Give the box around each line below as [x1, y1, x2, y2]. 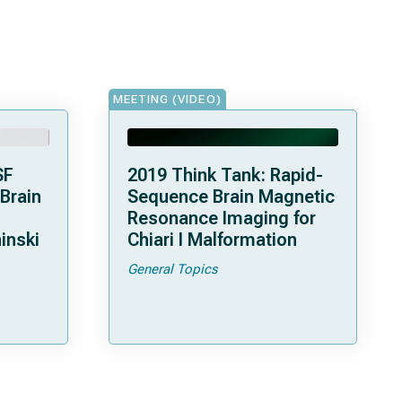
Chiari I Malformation [127, 229, 297, 250]
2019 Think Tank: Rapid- [127, 164, 323, 186]
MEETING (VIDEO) [113, 92, 222, 106]
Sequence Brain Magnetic [127, 186, 335, 207]
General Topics [127, 261, 217, 277]
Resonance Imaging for [127, 207, 316, 229]
